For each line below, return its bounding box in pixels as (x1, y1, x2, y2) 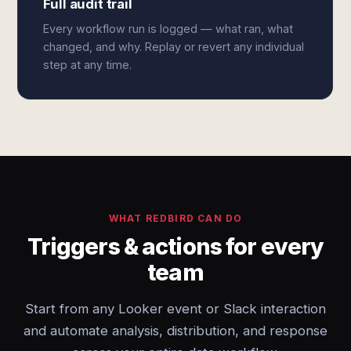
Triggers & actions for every (27, 233, 324, 260)
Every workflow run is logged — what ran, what (43, 22, 294, 35)
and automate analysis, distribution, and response (24, 323, 327, 338)
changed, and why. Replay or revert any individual (43, 40, 305, 53)
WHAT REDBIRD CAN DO (108, 212, 243, 224)
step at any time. (43, 58, 132, 71)
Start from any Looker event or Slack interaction (25, 301, 326, 317)
